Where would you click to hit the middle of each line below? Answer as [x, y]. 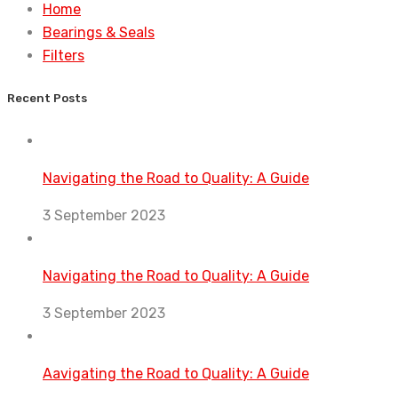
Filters [64, 55]
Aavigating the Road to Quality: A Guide [176, 374]
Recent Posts [47, 98]
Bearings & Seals [99, 32]
